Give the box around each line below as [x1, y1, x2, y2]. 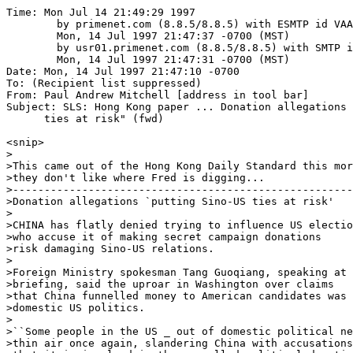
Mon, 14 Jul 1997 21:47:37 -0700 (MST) [6, 30, 57, 42]
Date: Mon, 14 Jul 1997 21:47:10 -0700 [6, 65, 240, 77]
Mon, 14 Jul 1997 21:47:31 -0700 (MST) [6, 54, 57, 65]
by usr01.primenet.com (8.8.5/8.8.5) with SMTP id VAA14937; [6, 42, 57, 54]
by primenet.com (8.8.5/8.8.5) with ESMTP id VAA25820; [6, 18, 57, 30]
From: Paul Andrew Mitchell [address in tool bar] [6, 89, 309, 101]
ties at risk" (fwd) [6, 113, 164, 124]
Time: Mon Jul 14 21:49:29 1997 [6, 6, 195, 18]
